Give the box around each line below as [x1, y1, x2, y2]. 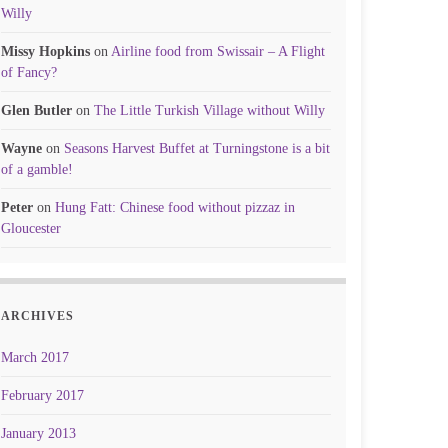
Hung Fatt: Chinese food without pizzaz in [55, 200, 295, 215]
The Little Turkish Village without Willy [94, 103, 325, 118]
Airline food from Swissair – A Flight [111, 44, 325, 59]
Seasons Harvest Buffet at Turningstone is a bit [64, 141, 330, 156]
